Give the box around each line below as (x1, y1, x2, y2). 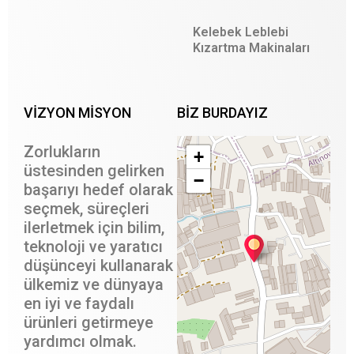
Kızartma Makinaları (193, 40, 310, 56)
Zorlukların (24, 142, 100, 162)
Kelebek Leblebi (193, 24, 288, 40)
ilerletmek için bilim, (24, 218, 164, 238)
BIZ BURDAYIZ (177, 104, 268, 122)
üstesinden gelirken (24, 161, 164, 181)
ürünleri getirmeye (24, 313, 153, 333)
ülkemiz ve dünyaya (24, 275, 164, 295)
